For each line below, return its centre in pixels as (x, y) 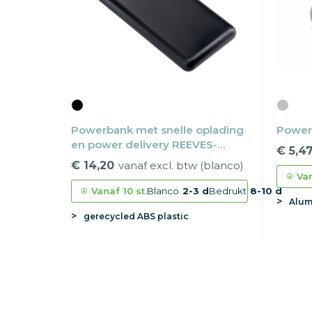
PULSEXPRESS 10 (117, 159)
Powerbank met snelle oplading (157, 130)
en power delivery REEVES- (144, 145)
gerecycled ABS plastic (136, 217)
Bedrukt (227, 191)
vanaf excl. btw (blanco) (181, 166)
